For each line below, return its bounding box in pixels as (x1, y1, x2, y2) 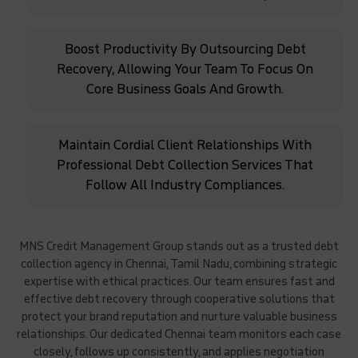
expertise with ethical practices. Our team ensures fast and (23, 274, 335, 288)
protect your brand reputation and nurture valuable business (21, 309, 337, 324)
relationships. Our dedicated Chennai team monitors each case (17, 327, 341, 341)
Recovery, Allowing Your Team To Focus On (57, 61, 313, 77)
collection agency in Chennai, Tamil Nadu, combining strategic (21, 257, 337, 271)
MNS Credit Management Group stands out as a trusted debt (19, 239, 339, 253)
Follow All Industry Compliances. (86, 177, 284, 193)
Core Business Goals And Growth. (86, 81, 284, 97)
